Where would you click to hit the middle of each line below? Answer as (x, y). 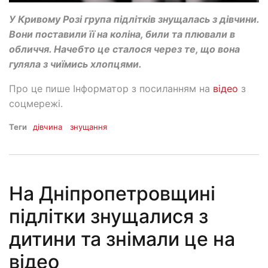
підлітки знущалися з (109, 216)
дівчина (48, 127)
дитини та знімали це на (122, 239)
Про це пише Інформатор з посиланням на (111, 89)
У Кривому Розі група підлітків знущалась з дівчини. (134, 19)
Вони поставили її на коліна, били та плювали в (122, 34)
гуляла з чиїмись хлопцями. (77, 64)
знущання (89, 127)
